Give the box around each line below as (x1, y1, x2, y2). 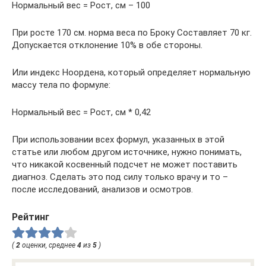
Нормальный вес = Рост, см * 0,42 (12, 106, 151, 118)
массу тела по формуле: (12, 79, 110, 90)
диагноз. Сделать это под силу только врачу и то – (12, 171, 228, 182)
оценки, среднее (20, 240, 77, 249)
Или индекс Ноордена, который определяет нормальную (12, 66, 251, 78)
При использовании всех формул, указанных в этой (12, 134, 224, 145)
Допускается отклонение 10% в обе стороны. (12, 39, 202, 50)
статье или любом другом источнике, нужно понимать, (12, 146, 242, 157)
